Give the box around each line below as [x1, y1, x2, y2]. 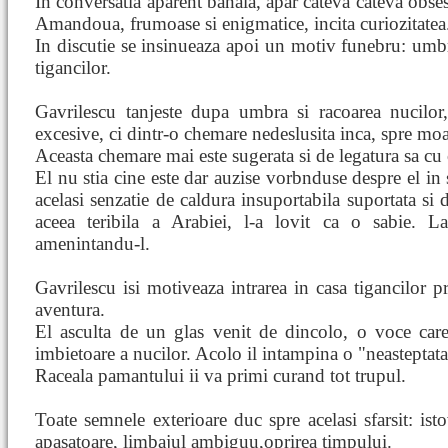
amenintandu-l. [35, 233, 150, 254]
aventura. [35, 299, 105, 320]
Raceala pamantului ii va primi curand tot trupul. [35, 365, 406, 386]
